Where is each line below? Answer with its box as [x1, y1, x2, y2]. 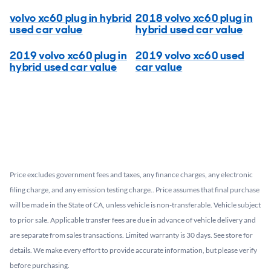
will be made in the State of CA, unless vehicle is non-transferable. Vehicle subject [10, 200, 261, 209]
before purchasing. [10, 260, 70, 270]
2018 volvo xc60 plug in [135, 10, 253, 25]
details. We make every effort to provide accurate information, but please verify [10, 245, 257, 255]
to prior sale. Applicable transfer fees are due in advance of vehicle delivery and [10, 215, 256, 224]
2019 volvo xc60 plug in [10, 48, 127, 63]
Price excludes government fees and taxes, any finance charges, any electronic [10, 169, 253, 179]
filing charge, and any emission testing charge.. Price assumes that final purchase [10, 184, 260, 194]
